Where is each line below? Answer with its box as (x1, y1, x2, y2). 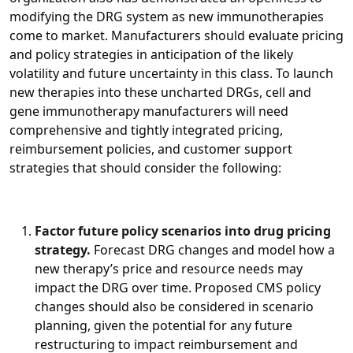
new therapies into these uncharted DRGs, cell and (9, 84, 311, 102)
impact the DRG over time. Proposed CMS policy (35, 279, 321, 297)
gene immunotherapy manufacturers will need (9, 102, 288, 121)
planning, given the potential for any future (35, 317, 292, 335)
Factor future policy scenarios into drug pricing (35, 222, 331, 240)
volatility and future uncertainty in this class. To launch (9, 65, 333, 83)
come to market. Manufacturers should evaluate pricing (9, 27, 344, 45)
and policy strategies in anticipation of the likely (9, 46, 293, 64)
